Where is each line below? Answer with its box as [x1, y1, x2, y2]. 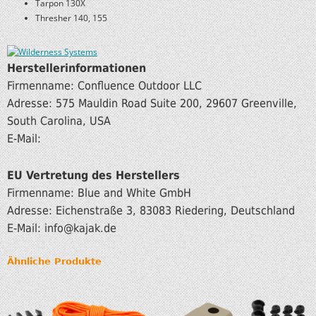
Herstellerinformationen [7, 61, 146, 75]
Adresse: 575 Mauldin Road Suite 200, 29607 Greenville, [7, 97, 297, 111]
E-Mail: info [7, 221, 63, 236]
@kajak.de [63, 221, 116, 236]
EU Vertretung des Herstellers [7, 169, 180, 183]
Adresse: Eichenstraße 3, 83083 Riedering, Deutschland [7, 204, 295, 218]
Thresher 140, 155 [35, 12, 108, 25]
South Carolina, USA [7, 114, 111, 128]
